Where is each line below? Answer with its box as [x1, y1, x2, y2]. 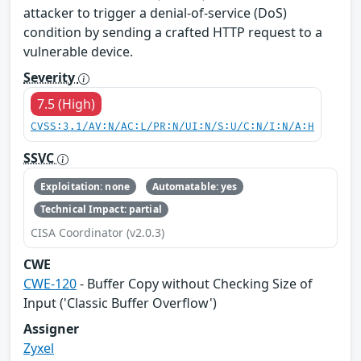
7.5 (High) [37, 95, 95, 114]
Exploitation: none [39, 179, 130, 193]
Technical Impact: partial [39, 201, 162, 216]
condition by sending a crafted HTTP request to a [23, 23, 322, 42]
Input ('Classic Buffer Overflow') [23, 294, 217, 313]
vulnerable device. [23, 43, 133, 61]
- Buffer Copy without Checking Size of [77, 275, 313, 293]
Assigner [23, 320, 79, 338]
